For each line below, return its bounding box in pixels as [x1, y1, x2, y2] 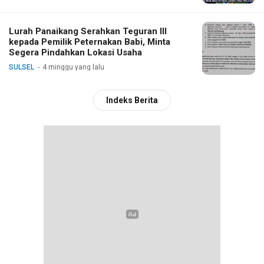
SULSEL [9, 62, 34, 71]
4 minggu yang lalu [42, 62, 104, 71]
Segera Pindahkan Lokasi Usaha [9, 47, 142, 58]
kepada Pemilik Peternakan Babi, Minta [9, 36, 170, 47]
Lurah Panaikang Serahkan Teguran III [9, 25, 167, 37]
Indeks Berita [106, 95, 158, 105]
